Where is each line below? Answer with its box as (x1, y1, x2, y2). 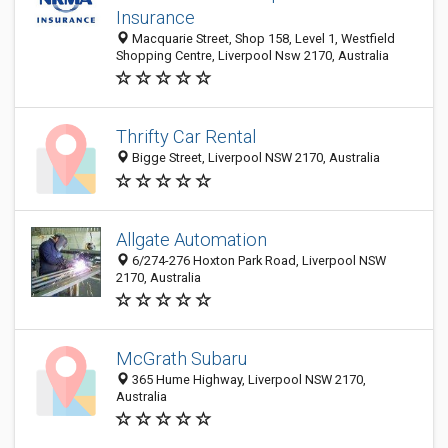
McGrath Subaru (116, 348, 247, 369)
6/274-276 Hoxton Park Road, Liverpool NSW (129, 253, 386, 268)
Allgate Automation (116, 229, 267, 250)
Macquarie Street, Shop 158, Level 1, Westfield (129, 31, 395, 46)
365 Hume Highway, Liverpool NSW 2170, (129, 372, 366, 387)
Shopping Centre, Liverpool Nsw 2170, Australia (116, 48, 389, 63)
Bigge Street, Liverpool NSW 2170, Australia (129, 150, 380, 166)
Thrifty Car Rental (116, 126, 256, 148)
